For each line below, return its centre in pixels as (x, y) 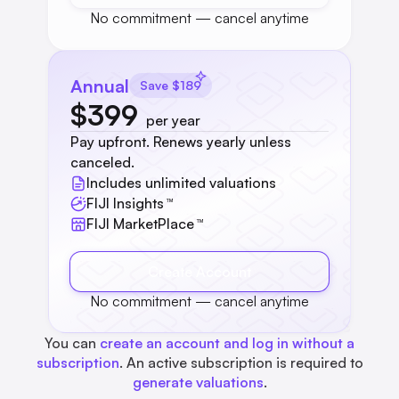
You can (72, 343)
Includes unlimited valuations (181, 183)
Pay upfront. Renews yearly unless (181, 142)
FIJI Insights (125, 204)
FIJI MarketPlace (140, 224)
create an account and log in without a (227, 343)
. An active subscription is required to (241, 363)
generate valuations (198, 383)
